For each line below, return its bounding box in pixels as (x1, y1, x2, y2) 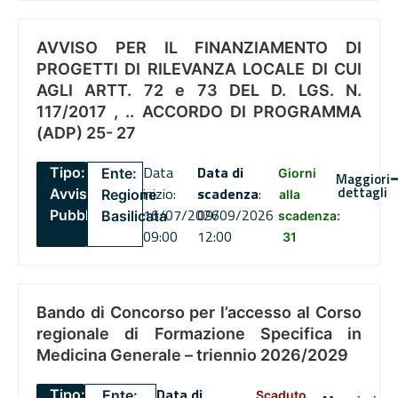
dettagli (338, 182, 388, 203)
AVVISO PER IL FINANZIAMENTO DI (36, 38, 362, 58)
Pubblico (50, 206, 109, 225)
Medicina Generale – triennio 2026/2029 (36, 346, 348, 365)
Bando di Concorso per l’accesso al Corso (36, 303, 362, 322)
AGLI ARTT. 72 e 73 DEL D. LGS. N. (36, 81, 362, 100)
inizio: (143, 183, 177, 205)
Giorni (277, 165, 316, 181)
